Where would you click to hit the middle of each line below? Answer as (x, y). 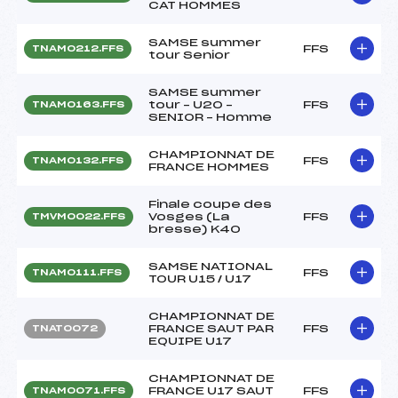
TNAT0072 (65, 328)
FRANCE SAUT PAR (211, 328)
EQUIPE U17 (190, 341)
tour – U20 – (191, 104)
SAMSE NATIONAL (211, 266)
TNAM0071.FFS (79, 390)
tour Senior (189, 55)
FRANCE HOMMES (209, 167)
